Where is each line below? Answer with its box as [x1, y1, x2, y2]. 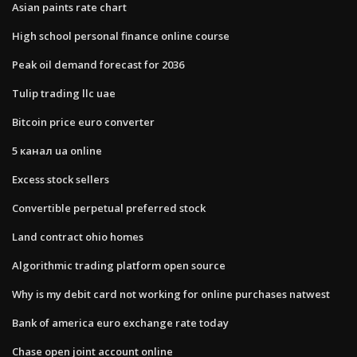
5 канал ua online [12, 143, 102, 158]
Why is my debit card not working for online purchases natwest [12, 286, 330, 301]
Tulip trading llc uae [12, 85, 116, 100]
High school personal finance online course [12, 28, 229, 43]
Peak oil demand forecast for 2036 [12, 57, 184, 72]
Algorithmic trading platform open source [12, 257, 226, 273]
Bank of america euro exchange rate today [12, 315, 229, 330]
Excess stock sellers [12, 171, 109, 186]
